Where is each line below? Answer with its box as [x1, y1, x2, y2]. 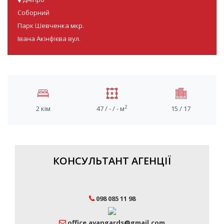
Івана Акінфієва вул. [17, 33, 80, 43]
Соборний [17, 7, 49, 17]
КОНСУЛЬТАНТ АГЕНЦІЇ [53, 153, 171, 167]
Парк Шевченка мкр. [17, 20, 84, 30]
